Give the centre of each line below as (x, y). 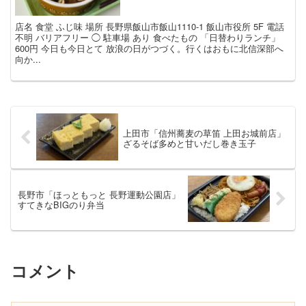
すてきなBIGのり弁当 (61, 204)
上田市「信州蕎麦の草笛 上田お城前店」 (204, 133)
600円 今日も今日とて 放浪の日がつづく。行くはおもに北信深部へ (150, 48)
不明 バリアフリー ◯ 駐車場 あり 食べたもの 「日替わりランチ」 (148, 37)
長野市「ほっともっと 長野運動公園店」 (99, 194)
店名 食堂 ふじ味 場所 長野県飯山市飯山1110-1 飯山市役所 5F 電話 (150, 26)
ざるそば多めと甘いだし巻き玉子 (189, 143)
